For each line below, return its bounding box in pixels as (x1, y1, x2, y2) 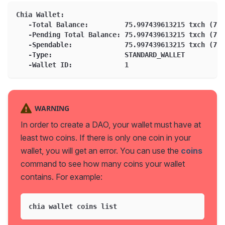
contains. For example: (21, 171, 102, 182)
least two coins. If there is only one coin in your (21, 132, 191, 143)
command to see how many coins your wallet (21, 158, 185, 169)
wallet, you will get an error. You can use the (21, 145, 181, 156)
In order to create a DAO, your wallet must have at (21, 119, 201, 130)
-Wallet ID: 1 (16, 61, 129, 69)
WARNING (34, 103, 69, 113)
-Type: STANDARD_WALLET (16, 51, 185, 59)
